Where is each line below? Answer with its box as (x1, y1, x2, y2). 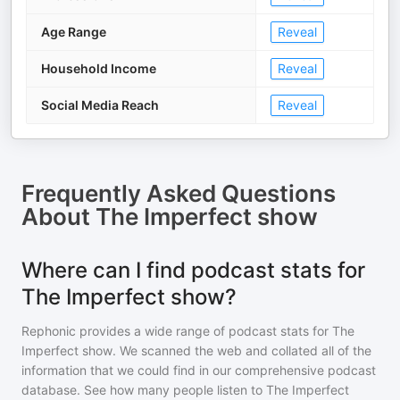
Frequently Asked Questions (21, 179, 336, 207)
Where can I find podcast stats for (21, 257, 365, 283)
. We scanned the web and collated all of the (112, 343, 371, 358)
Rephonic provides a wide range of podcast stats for (21, 323, 332, 338)
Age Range (41, 24, 106, 39)
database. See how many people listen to (21, 382, 266, 397)
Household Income (41, 61, 156, 76)
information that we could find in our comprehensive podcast (21, 362, 376, 378)
